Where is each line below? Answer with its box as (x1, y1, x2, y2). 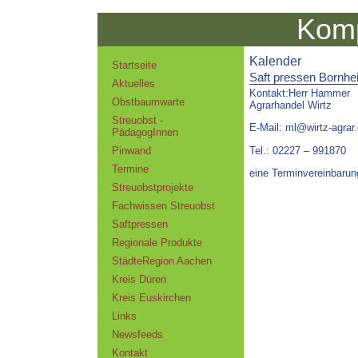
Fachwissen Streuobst (111, 199, 215, 212)
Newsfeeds (111, 328, 163, 340)
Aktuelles (111, 77, 155, 89)
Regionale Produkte (111, 236, 202, 249)
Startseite (111, 58, 157, 71)
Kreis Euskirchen (111, 291, 191, 304)
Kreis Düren (111, 272, 166, 285)
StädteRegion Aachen (111, 254, 212, 267)
